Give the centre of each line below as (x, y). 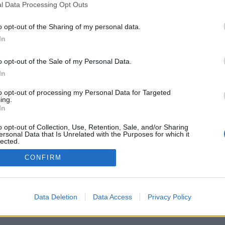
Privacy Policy (169, 197)
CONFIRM (43, 158)
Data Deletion (55, 197)
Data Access (112, 197)
